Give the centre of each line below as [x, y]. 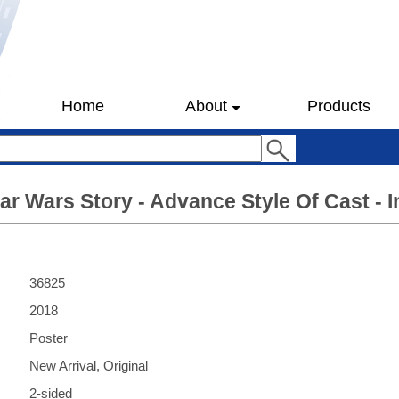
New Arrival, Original [89, 366]
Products [338, 106]
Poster [49, 338]
